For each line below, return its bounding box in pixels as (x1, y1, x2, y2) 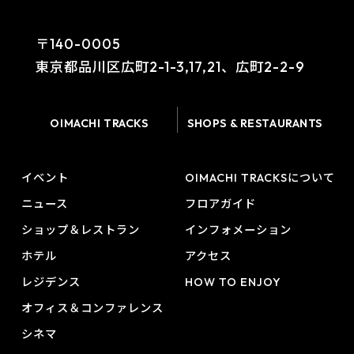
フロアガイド (184, 196, 256, 211)
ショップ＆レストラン (21, 222, 140, 237)
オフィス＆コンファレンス (21, 300, 164, 315)
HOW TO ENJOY (184, 274, 281, 289)
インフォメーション (184, 222, 292, 237)
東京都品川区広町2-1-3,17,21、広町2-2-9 (35, 58, 305, 76)
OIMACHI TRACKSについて (184, 170, 335, 185)
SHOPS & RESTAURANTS (187, 116, 323, 131)
